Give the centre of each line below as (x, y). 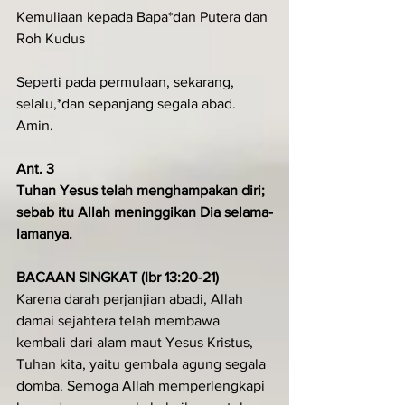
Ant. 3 (35, 168)
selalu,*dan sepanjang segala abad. (128, 103)
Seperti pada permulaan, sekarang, (127, 81)
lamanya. (44, 233)
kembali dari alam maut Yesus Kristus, (137, 342)
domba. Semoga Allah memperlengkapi (142, 385)
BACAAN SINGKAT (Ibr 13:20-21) (118, 277)
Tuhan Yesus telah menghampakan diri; (142, 190)
